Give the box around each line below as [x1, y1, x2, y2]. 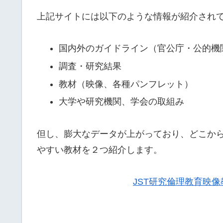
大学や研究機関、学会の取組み [58, 97, 184, 107]
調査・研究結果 [58, 61, 121, 71]
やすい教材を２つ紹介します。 [37, 144, 162, 155]
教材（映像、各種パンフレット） [58, 79, 193, 89]
